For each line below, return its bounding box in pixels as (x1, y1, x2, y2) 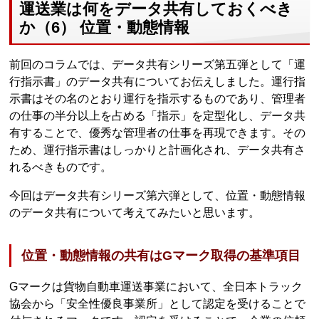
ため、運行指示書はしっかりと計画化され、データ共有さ (9, 143, 306, 156)
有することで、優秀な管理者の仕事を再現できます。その (9, 126, 306, 139)
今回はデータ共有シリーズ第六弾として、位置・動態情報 (9, 189, 306, 202)
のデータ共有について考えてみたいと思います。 (9, 206, 261, 219)
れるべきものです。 (9, 160, 113, 173)
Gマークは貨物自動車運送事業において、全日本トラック (9, 280, 303, 293)
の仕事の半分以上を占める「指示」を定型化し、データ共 (9, 109, 306, 122)
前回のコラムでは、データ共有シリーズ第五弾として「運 (9, 58, 306, 70)
